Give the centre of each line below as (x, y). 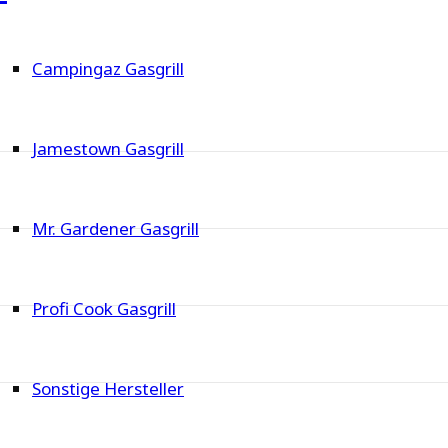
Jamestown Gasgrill (108, 149)
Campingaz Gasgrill (108, 69)
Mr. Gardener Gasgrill (115, 229)
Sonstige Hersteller (108, 389)
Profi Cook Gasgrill (104, 309)
